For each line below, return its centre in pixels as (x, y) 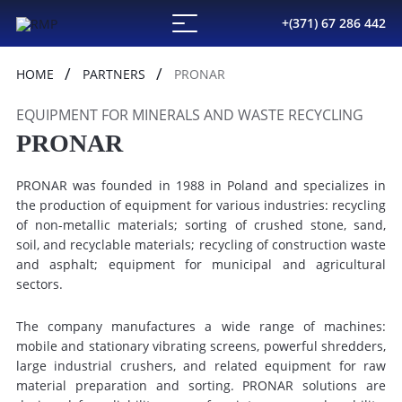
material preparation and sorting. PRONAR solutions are (201, 385)
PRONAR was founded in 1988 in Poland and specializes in (201, 185)
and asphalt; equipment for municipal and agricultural (201, 264)
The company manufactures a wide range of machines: (201, 326)
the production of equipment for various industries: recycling (201, 205)
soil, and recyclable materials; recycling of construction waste (201, 245)
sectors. (39, 284)
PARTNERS (114, 74)
